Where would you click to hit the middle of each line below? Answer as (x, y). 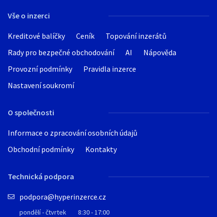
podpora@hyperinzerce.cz (63, 197)
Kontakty (101, 149)
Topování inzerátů (136, 36)
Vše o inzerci (29, 15)
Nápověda (160, 52)
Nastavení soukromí (41, 85)
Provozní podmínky (40, 69)
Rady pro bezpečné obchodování (61, 52)
